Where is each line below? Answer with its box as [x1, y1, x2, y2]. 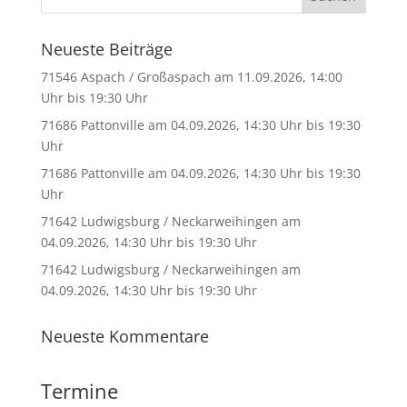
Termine [40, 377, 118, 404]
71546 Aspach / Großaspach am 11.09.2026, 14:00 [40, 68, 342, 85]
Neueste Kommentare [40, 325, 209, 347]
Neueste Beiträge [40, 38, 173, 60]
